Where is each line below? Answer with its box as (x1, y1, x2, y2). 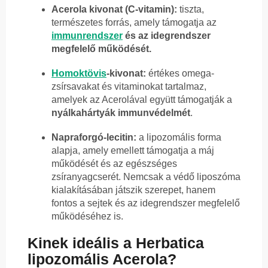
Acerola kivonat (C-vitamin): (51, 4, 177, 14)
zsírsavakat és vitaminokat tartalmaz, (51, 81, 206, 92)
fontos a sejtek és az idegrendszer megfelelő (51, 197, 240, 208)
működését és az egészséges (51, 158, 177, 169)
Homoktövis (51, 68, 106, 78)
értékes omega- (146, 68, 214, 78)
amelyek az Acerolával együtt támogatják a (51, 94, 232, 105)
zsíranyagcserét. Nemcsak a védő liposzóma (51, 171, 240, 182)
